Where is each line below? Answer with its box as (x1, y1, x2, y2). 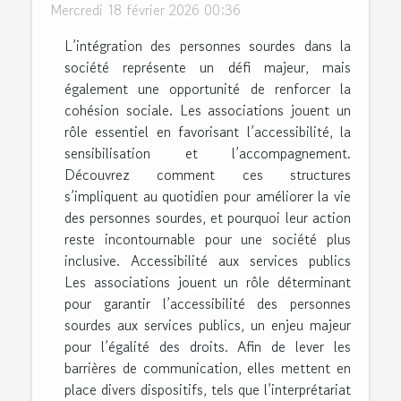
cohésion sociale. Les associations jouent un (64, 98, 351, 121)
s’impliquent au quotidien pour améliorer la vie (64, 184, 351, 207)
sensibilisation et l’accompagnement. (64, 141, 351, 164)
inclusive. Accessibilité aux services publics (64, 249, 351, 271)
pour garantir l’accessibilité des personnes (64, 292, 351, 314)
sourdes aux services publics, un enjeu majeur (64, 313, 351, 336)
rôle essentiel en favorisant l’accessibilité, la (64, 120, 351, 142)
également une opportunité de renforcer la (64, 77, 351, 99)
